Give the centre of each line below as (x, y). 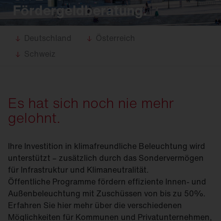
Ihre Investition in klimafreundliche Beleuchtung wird (107, 146)
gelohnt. (34, 118)
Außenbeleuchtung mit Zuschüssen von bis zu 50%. (107, 193)
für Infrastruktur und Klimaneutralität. (79, 170)
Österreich (115, 38)
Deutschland (48, 38)
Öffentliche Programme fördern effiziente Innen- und (107, 182)
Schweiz (40, 54)
